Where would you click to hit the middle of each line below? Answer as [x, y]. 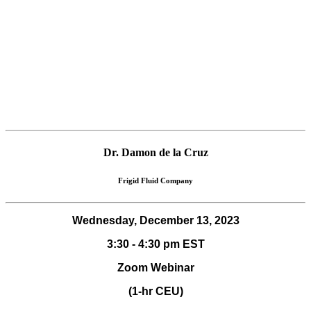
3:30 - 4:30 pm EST [155, 244]
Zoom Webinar [155, 267]
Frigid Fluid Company [155, 180]
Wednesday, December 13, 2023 [155, 220]
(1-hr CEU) [155, 291]
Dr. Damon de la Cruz [155, 152]
